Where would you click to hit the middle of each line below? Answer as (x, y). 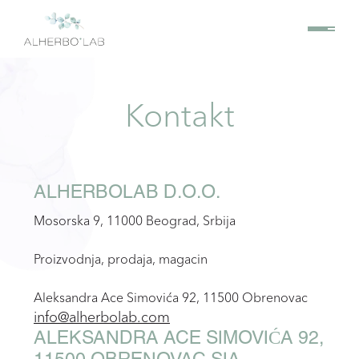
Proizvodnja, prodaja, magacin (121, 259)
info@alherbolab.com (102, 317)
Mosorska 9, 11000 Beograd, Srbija (135, 220)
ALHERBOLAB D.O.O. (127, 193)
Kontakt (179, 115)
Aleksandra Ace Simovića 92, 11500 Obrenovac (171, 297)
